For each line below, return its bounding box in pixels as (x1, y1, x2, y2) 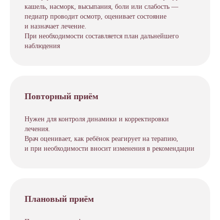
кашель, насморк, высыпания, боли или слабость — (25, 3, 178, 10)
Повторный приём (25, 91, 98, 101)
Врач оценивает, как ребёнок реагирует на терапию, (25, 135, 178, 142)
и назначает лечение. (25, 23, 86, 30)
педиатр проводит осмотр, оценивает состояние (25, 13, 166, 20)
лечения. (25, 125, 50, 133)
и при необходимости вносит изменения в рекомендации (25, 145, 194, 152)
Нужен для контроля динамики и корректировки (25, 115, 169, 123)
